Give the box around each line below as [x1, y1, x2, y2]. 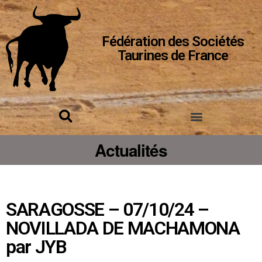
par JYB [6, 236, 67, 258]
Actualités [95, 138, 167, 163]
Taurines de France [118, 47, 229, 64]
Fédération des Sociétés [102, 33, 244, 50]
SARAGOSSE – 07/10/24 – [6, 198, 209, 221]
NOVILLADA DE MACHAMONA [6, 217, 240, 240]
